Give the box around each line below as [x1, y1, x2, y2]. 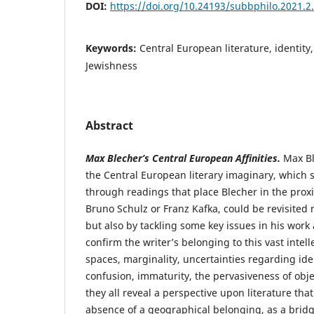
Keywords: [86, 41, 139, 55]
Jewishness [86, 58, 137, 72]
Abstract [86, 117, 133, 133]
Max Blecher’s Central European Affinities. [86, 151, 283, 165]
